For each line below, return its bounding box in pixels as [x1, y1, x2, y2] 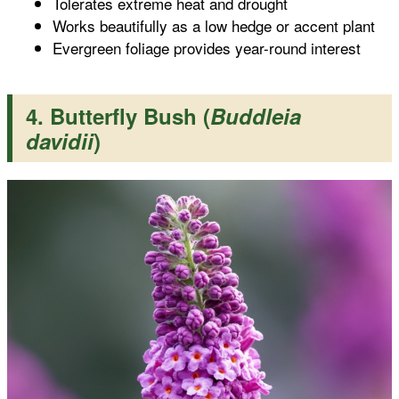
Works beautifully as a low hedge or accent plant [53, 14, 375, 37]
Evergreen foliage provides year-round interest [53, 37, 361, 60]
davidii [26, 126, 94, 157]
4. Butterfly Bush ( [26, 101, 210, 132]
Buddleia [210, 101, 301, 132]
